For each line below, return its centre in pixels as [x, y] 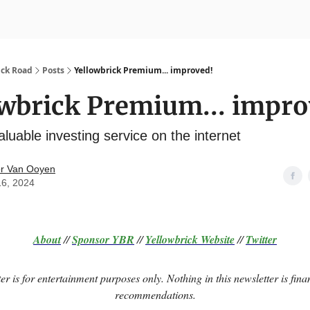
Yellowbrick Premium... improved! [143, 70]
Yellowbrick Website [190, 239]
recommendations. [155, 294]
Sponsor [91, 239]
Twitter [261, 239]
